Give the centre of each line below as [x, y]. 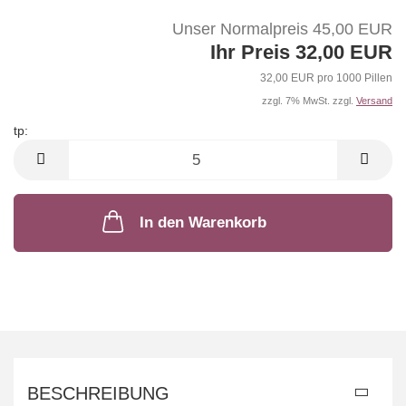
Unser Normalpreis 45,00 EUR [282, 29]
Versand [374, 101]
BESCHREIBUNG [98, 394]
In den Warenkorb [203, 223]
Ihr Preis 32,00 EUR [301, 53]
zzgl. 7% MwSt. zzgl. [309, 101]
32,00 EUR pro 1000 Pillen [326, 78]
